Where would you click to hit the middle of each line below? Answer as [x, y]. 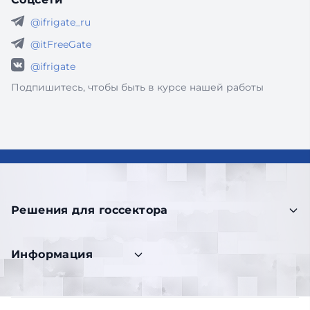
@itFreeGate [61, 44]
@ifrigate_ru [61, 22]
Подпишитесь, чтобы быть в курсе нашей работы [137, 87]
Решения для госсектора [90, 210]
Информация [52, 254]
